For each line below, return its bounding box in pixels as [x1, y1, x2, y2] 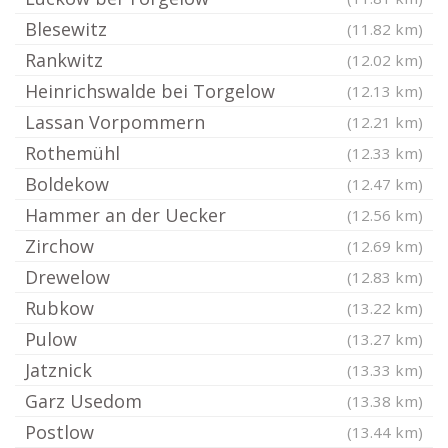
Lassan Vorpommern [25, 110, 205, 134]
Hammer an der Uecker [25, 203, 226, 227]
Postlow [25, 420, 94, 444]
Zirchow [25, 234, 94, 258]
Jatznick [25, 358, 92, 382]
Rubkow [25, 296, 94, 320]
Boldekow [25, 172, 109, 196]
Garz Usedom [25, 389, 142, 413]
